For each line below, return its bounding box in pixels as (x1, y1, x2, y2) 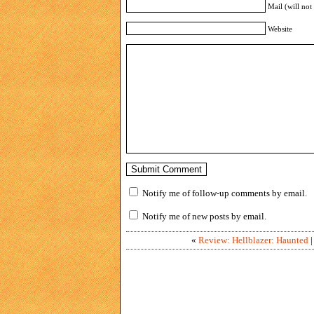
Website (268, 24, 292, 33)
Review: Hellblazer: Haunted (198, 234, 308, 245)
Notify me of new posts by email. (142, 210, 266, 221)
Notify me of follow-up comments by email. (142, 187, 307, 198)
